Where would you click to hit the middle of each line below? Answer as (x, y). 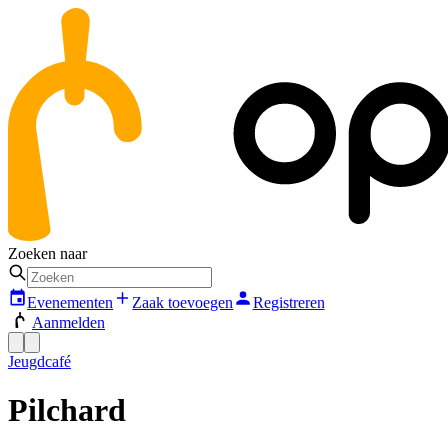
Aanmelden (68, 322)
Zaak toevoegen (183, 302)
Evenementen (70, 302)
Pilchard (67, 410)
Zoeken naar (47, 254)
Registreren (288, 302)
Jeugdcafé (39, 361)
